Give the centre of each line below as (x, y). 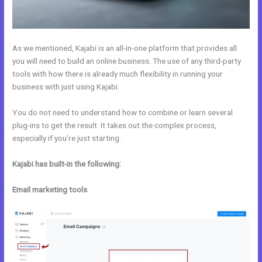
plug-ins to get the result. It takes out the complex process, (115, 125)
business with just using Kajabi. (66, 87)
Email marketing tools (50, 189)
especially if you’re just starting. (67, 138)
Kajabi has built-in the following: (67, 163)
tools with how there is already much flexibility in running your (118, 74)
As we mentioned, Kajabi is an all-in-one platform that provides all (125, 48)
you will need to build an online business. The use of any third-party (127, 61)
